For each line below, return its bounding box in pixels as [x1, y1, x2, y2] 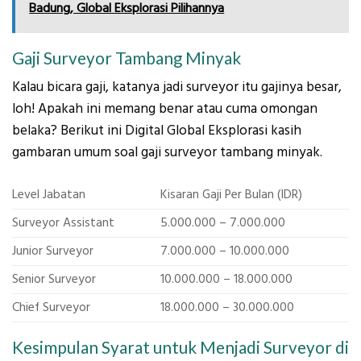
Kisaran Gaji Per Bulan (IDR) [160, 186, 302, 204]
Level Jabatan [12, 186, 85, 204]
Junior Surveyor [12, 243, 93, 260]
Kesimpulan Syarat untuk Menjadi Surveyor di [12, 337, 349, 357]
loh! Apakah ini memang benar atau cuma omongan [12, 99, 317, 119]
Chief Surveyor [12, 299, 90, 317]
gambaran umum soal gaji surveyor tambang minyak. [12, 143, 322, 163]
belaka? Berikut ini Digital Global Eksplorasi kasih [12, 121, 301, 141]
